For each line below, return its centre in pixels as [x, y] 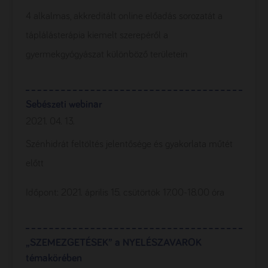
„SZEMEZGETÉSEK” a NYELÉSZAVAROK [113, 243]
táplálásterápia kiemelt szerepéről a [97, 36]
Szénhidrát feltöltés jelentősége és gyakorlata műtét [129, 144]
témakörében [54, 258]
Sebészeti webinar [64, 105]
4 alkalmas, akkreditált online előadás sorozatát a [124, 16]
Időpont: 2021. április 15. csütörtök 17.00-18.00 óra [125, 193]
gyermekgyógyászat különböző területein [106, 55]
